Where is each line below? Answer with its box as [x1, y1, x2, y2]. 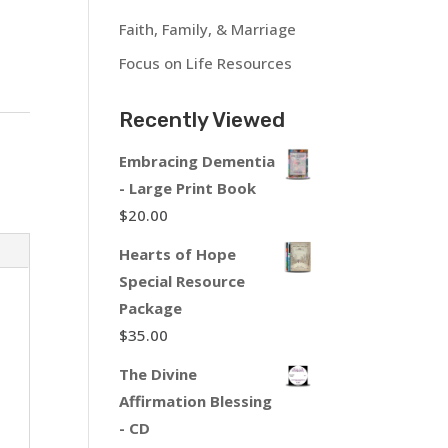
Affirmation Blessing [119, 391, 273, 412]
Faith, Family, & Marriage [119, 18, 297, 39]
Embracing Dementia [119, 151, 276, 172]
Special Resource [119, 271, 246, 292]
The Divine [119, 364, 198, 385]
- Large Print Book [119, 178, 257, 199]
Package [119, 298, 183, 319]
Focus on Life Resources [119, 53, 293, 74]
